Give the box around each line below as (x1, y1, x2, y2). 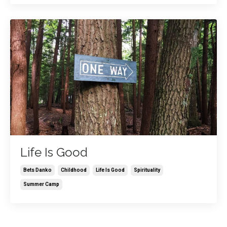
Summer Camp (23, 181, 59, 187)
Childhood (61, 167, 87, 173)
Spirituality (134, 167, 160, 173)
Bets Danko (23, 167, 52, 173)
